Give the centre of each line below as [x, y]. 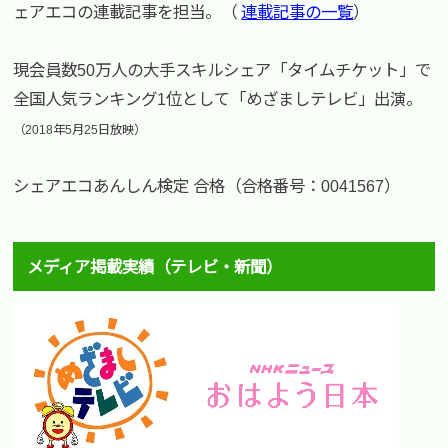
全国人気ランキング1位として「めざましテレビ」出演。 [218, 98]
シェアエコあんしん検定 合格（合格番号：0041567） [207, 185]
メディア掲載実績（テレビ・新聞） [154, 266]
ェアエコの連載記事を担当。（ [127, 11]
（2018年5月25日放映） [80, 129]
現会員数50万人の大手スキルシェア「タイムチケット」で [222, 69]
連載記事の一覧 [297, 11]
